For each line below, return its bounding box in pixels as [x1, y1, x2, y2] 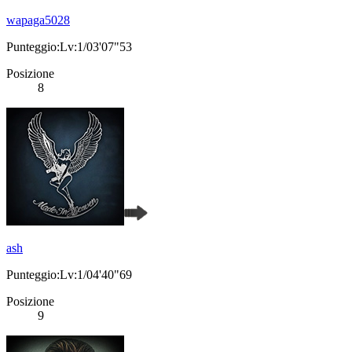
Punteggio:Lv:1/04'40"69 [6, 268, 132, 282]
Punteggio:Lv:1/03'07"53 [6, 40, 132, 54]
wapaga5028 [6, 13, 70, 27]
